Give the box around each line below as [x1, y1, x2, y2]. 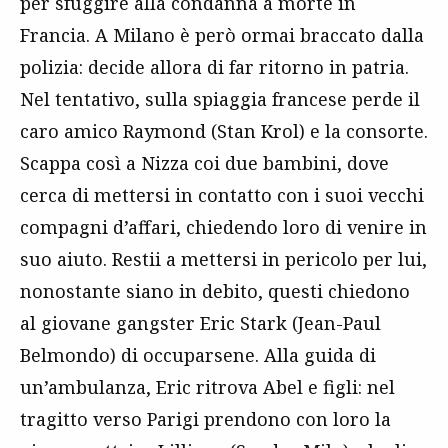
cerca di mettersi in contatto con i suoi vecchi [20, 183, 424, 208]
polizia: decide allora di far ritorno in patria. [20, 55, 409, 80]
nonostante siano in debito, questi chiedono [20, 279, 410, 304]
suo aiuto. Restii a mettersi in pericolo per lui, [20, 247, 427, 272]
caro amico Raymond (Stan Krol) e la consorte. [20, 119, 428, 144]
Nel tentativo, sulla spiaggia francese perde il [20, 87, 420, 112]
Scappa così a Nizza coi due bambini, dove [20, 151, 389, 176]
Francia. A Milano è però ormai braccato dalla [20, 23, 424, 48]
